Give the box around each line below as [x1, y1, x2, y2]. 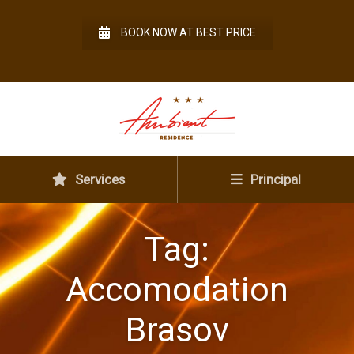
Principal [247, 171, 301, 187]
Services [72, 171, 125, 187]
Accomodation [66, 269, 288, 311]
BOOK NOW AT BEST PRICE [120, 26, 256, 39]
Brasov [125, 310, 229, 351]
